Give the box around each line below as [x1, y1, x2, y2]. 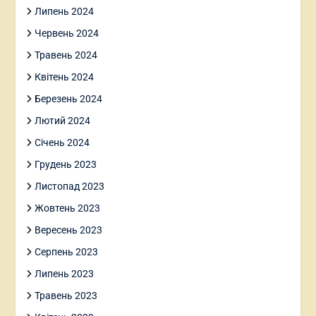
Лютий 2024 [34, 114, 90, 126]
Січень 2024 [34, 136, 90, 148]
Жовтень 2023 [34, 202, 100, 214]
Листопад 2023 [34, 180, 104, 192]
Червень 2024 [34, 27, 99, 39]
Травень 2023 [34, 289, 97, 301]
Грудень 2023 [34, 158, 97, 170]
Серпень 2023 [34, 245, 98, 257]
